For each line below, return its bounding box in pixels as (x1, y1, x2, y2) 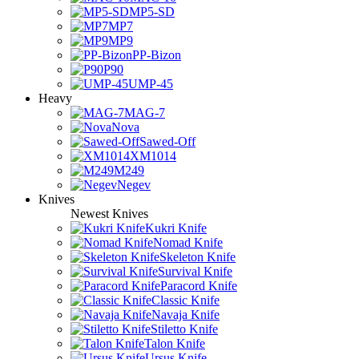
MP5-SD (129, 5, 175, 18)
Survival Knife (158, 264, 232, 278)
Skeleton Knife (159, 250, 236, 264)
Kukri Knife (145, 221, 207, 235)
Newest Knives (71, 207, 148, 220)
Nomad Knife (153, 236, 223, 249)
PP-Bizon (132, 48, 181, 62)
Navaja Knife (151, 308, 220, 321)
